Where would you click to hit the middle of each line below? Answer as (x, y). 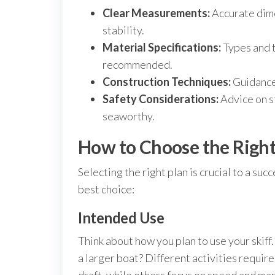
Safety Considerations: (161, 99)
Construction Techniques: (167, 82)
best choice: (106, 189)
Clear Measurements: (156, 13)
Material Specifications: (162, 47)
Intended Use (121, 218)
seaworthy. (129, 116)
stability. (123, 30)
